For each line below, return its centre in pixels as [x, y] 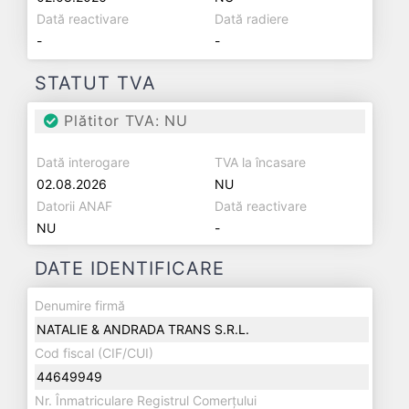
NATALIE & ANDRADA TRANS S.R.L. [143, 329]
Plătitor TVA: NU [123, 121]
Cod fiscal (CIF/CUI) [94, 353]
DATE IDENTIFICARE [130, 268]
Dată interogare [83, 162]
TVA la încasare [260, 162]
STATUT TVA [95, 83]
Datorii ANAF [74, 206]
